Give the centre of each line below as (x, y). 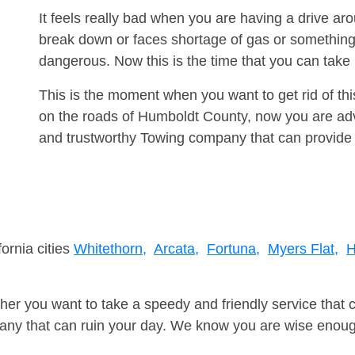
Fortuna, (233, 249)
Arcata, (176, 249)
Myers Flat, (303, 249)
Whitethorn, (110, 249)
